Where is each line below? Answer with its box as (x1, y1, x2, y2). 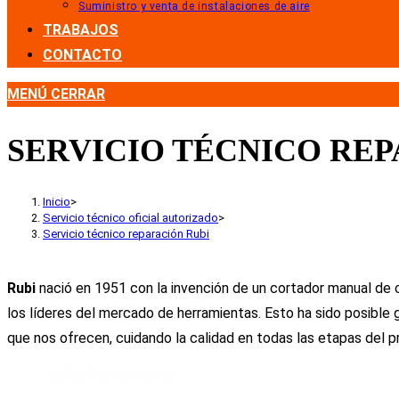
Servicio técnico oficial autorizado (43, 211, 218, 225)
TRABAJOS (43, 21, 118, 38)
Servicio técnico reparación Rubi (43, 227, 209, 241)
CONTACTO (43, 46, 122, 63)
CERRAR (51, 85, 105, 102)
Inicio (43, 195, 70, 209)
